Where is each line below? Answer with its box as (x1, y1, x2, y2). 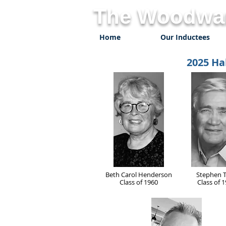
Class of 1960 (119, 178, 158, 187)
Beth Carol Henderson (105, 170, 172, 179)
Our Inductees (160, 32, 210, 42)
